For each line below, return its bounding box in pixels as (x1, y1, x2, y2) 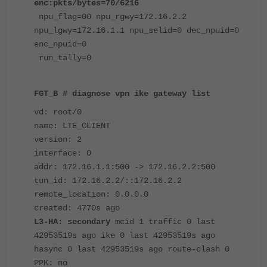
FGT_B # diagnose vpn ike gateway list (34, 89, 210, 99)
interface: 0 (34, 148, 91, 159)
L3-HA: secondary (34, 217, 110, 227)
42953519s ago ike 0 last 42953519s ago (34, 231, 220, 241)
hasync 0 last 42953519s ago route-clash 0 (34, 244, 229, 254)
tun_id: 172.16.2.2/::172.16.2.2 (34, 176, 182, 186)
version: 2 (34, 135, 82, 145)
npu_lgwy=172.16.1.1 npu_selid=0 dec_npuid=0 (34, 26, 239, 36)
